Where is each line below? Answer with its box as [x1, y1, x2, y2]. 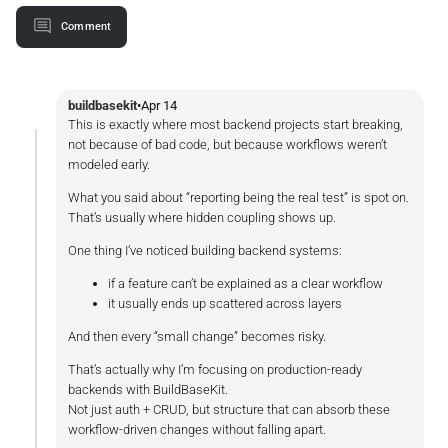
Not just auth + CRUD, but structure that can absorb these [68, 401, 390, 417]
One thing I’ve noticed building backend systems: [68, 242, 342, 258]
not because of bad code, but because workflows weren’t [68, 136, 387, 152]
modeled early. [68, 156, 150, 172]
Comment [61, 20, 112, 34]
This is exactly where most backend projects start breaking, [68, 116, 403, 132]
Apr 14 [141, 97, 177, 113]
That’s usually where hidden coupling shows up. [68, 209, 336, 225]
